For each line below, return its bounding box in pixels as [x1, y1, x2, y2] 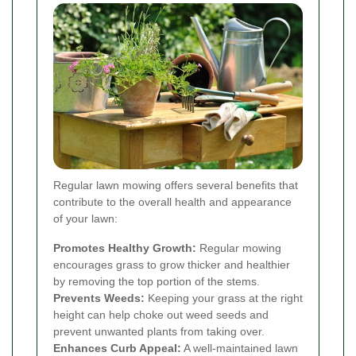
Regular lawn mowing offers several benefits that [53, 178, 298, 192]
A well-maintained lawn [181, 341, 298, 354]
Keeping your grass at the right [145, 291, 303, 304]
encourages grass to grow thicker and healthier [53, 257, 290, 271]
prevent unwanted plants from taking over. [53, 324, 265, 338]
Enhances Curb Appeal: [53, 341, 181, 354]
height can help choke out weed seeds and [53, 308, 269, 321]
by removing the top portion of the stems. [53, 274, 260, 288]
